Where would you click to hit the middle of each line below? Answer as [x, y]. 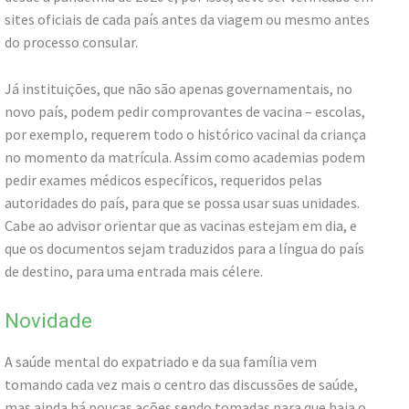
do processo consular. [71, 42]
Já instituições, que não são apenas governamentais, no [178, 89]
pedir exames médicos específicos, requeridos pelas [163, 180]
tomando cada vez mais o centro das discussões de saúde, [181, 385]
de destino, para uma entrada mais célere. [134, 272]
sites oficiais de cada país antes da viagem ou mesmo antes [187, 20]
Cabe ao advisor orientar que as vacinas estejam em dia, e [181, 226]
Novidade [48, 321]
